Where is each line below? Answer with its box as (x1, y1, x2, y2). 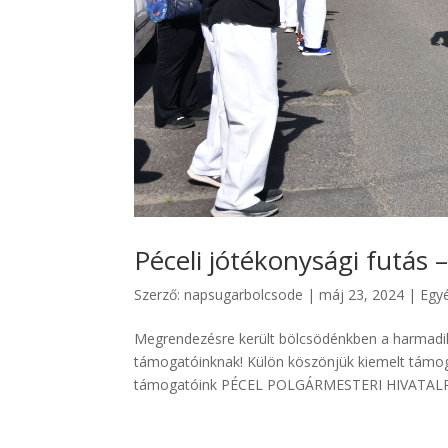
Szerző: (134, 284, 185, 304)
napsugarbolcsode (184, 284, 304, 304)
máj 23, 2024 (319, 284, 405, 304)
